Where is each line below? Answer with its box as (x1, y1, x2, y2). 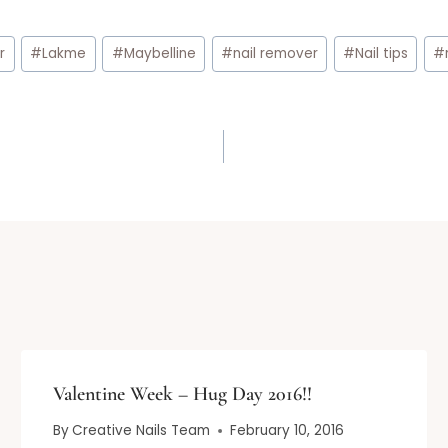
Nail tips (354, 44, 408, 64)
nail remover (232, 44, 318, 64)
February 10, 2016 (230, 421, 345, 441)
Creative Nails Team (72, 421, 211, 441)
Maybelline (123, 44, 196, 64)
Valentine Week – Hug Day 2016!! (53, 381, 313, 406)
